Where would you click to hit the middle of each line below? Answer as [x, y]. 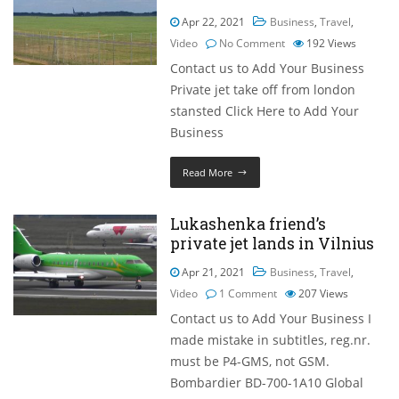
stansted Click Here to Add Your [265, 111]
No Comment [252, 44]
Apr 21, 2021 [212, 273]
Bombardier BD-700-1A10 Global [267, 383]
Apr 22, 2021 [212, 22]
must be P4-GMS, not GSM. [250, 362]
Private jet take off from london [263, 90]
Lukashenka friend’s [248, 224]
